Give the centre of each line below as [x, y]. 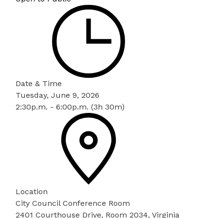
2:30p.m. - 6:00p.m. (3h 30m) [70, 107]
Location [32, 191]
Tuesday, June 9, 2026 [57, 95]
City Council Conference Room [73, 203]
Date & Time [39, 83]
